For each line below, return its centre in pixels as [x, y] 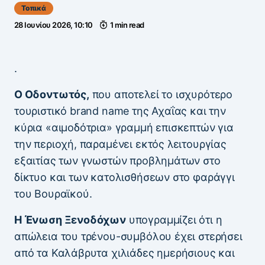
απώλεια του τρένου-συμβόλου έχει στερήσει [128, 237]
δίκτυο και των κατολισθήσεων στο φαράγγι [125, 177]
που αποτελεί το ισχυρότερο [161, 95]
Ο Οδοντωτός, [52, 95]
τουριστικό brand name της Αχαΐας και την [120, 111]
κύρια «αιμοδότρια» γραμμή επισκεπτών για [124, 128]
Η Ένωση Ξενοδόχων [70, 220]
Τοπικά [34, 8]
